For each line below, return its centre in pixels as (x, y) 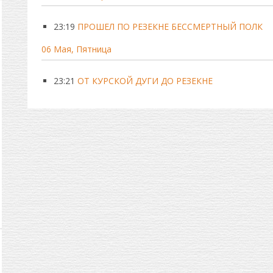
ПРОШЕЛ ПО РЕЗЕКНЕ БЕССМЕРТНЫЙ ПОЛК (170, 27)
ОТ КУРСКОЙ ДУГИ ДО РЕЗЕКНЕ (145, 81)
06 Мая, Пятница (76, 49)
